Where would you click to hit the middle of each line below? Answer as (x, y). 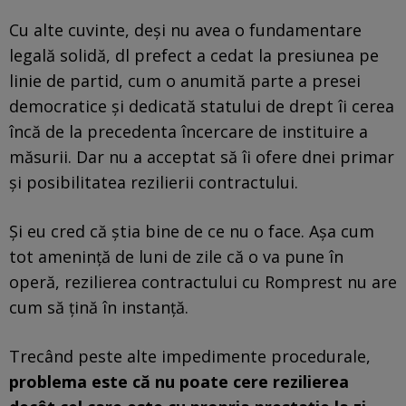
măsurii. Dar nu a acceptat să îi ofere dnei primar (202, 156)
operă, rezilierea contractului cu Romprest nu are (203, 281)
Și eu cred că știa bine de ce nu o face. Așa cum (192, 231)
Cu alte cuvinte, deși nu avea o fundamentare (185, 29)
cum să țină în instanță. (99, 307)
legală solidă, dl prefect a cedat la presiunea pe (194, 55)
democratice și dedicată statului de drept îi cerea (202, 106)
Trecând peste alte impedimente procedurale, (190, 356)
